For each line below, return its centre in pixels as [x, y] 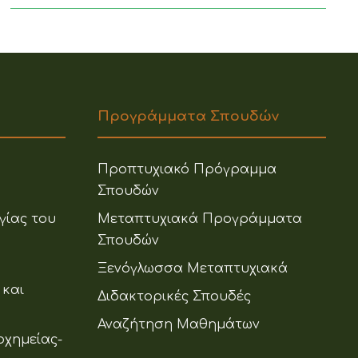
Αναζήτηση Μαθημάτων [179, 324]
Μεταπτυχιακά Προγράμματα [200, 219]
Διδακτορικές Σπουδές [174, 296]
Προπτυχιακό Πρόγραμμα [187, 169]
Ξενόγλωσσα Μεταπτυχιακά [193, 268]
